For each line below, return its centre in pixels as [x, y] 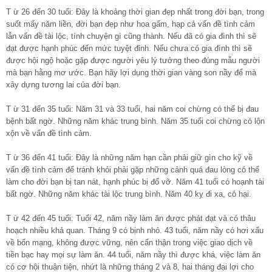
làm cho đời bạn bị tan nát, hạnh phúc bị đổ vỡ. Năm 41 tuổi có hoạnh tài [135, 182]
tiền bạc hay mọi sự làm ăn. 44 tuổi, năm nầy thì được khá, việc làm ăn [133, 254]
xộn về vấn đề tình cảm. [49, 133]
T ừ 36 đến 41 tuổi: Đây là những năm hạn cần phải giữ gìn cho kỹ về [129, 157]
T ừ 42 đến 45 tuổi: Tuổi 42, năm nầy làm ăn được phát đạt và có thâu [131, 218]
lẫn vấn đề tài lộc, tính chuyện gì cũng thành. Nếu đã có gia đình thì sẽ [131, 36]
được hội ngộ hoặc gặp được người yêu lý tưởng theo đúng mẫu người [133, 60]
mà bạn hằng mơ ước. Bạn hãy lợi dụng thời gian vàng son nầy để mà [131, 72]
